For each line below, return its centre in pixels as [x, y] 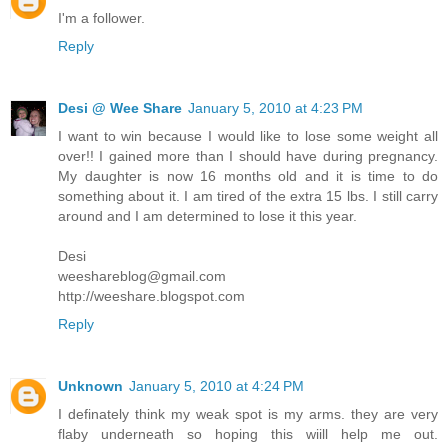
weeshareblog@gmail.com [142, 275]
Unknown [90, 385]
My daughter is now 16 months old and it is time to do [248, 175]
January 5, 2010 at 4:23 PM [275, 107]
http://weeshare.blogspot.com [151, 295]
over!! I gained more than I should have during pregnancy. [248, 155]
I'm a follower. [101, 17]
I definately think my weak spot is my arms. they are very [248, 413]
